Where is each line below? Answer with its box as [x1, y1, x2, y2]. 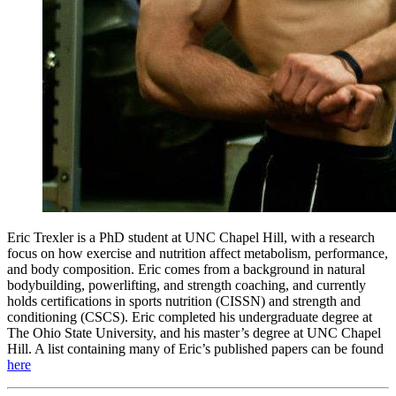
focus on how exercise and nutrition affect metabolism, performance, [7, 245, 388, 261]
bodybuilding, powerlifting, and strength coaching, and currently [7, 277, 366, 293]
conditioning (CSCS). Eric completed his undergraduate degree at [7, 308, 372, 324]
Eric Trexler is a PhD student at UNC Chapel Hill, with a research [7, 229, 375, 245]
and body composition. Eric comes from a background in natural [7, 261, 365, 277]
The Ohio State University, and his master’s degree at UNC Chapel [7, 324, 381, 340]
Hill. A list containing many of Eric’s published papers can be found [7, 340, 384, 356]
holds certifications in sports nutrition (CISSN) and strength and [7, 293, 361, 308]
